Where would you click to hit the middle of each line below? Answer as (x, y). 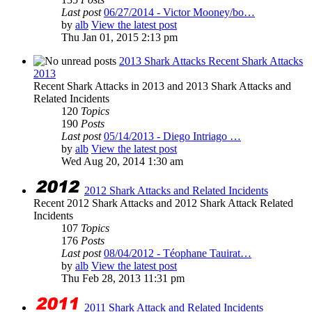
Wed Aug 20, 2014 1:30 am (122, 162)
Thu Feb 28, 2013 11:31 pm (123, 279)
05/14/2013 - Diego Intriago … (172, 136)
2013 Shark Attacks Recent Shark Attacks (211, 61)
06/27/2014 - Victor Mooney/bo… (179, 13)
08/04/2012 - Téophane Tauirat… (178, 253)
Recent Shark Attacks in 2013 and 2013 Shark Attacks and (162, 86)
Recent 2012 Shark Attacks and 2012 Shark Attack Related (163, 203)
